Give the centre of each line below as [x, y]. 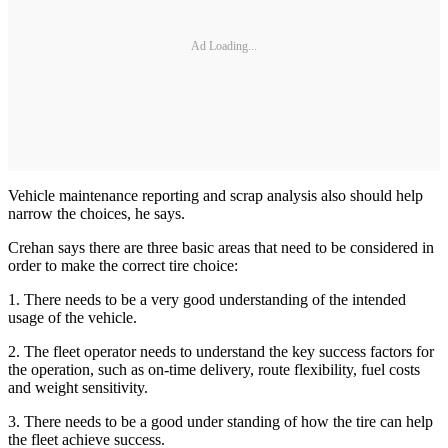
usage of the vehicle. [72, 318]
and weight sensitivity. [78, 388]
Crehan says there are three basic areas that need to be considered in [221, 248]
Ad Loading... [224, 45]
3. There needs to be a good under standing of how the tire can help [220, 422]
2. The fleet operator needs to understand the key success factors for [221, 352]
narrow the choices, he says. [96, 214]
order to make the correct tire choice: [123, 266]
